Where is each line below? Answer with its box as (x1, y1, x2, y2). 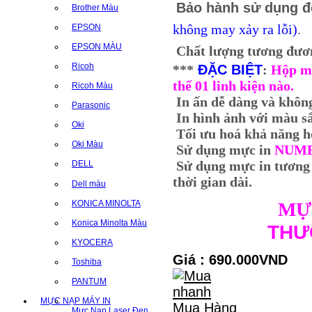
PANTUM (72, 276, 107, 286)
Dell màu (72, 178, 106, 189)
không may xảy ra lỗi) (173, 22, 297, 38)
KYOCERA (72, 237, 113, 247)
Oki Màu (72, 139, 103, 150)
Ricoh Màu (72, 81, 113, 91)
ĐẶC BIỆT (194, 62, 263, 78)
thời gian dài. (173, 174, 252, 190)
